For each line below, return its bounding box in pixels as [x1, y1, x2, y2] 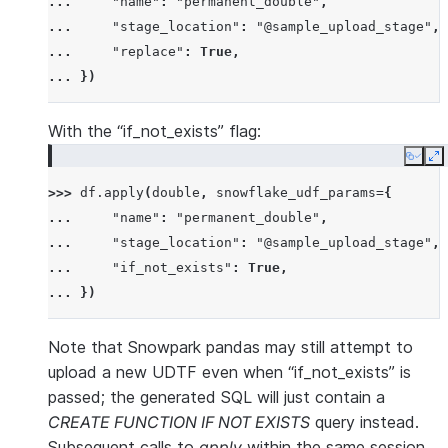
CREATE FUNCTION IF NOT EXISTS [48, 412, 310, 432]
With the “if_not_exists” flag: [48, 121, 261, 141]
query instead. [310, 412, 419, 432]
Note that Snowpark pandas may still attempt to [48, 337, 413, 357]
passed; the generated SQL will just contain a [48, 387, 385, 407]
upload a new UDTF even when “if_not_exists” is [48, 362, 411, 382]
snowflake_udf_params [216, 185, 376, 200]
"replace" [112, 44, 184, 59]
